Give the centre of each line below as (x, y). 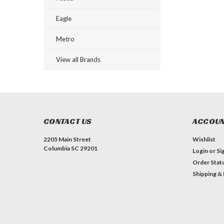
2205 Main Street (67, 139)
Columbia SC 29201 (70, 148)
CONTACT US (68, 121)
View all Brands (78, 59)
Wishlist (204, 139)
